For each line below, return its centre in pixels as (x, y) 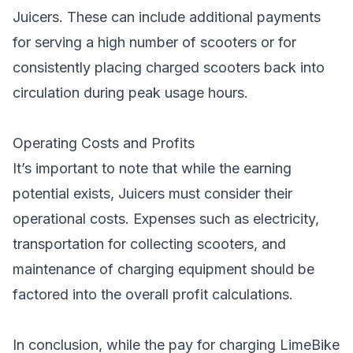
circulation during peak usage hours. (130, 93)
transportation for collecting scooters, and (149, 244)
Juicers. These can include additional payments (167, 17)
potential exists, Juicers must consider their (152, 193)
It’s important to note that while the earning (152, 168)
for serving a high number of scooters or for (154, 42)
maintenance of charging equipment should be (163, 269)
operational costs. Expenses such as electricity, (166, 219)
